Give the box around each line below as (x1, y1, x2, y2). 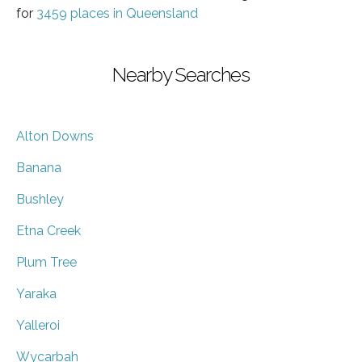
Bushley (16, 191, 64, 207)
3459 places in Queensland (36, 5, 198, 21)
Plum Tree (16, 254, 77, 270)
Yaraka (16, 285, 57, 301)
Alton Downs (16, 128, 94, 144)
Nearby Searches (112, 62, 250, 86)
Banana (16, 159, 61, 175)
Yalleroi (16, 317, 60, 333)
